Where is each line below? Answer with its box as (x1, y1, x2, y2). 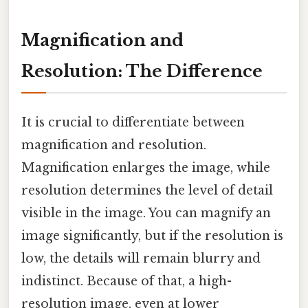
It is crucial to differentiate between (21, 114, 245, 130)
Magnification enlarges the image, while (21, 159, 270, 175)
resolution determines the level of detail (21, 182, 273, 198)
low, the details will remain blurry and (21, 250, 261, 266)
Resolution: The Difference (21, 60, 263, 81)
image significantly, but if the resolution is (21, 228, 283, 243)
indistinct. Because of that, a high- (21, 273, 232, 289)
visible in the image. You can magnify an (21, 205, 271, 221)
